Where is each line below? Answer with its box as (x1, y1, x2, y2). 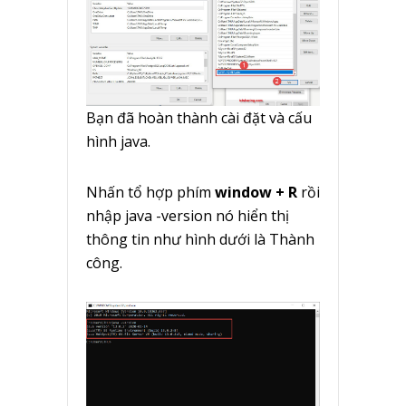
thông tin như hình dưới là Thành (86, 229, 314, 250)
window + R (211, 182, 301, 203)
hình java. (86, 131, 150, 152)
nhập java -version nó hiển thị (86, 206, 289, 227)
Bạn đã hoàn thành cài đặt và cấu (86, 108, 312, 129)
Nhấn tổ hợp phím (86, 182, 211, 203)
